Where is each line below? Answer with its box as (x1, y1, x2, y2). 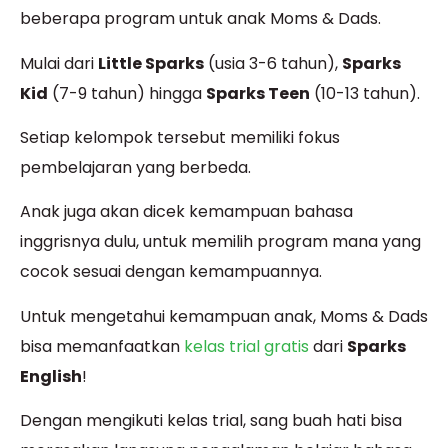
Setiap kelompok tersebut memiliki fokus (20, 126, 340, 150)
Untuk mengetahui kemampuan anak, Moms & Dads (20, 304, 428, 328)
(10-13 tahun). (310, 81, 420, 105)
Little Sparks (98, 51, 204, 75)
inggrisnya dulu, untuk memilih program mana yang (20, 230, 421, 254)
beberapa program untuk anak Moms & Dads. (20, 7, 381, 31)
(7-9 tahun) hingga (48, 81, 206, 105)
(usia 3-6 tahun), (204, 51, 342, 75)
